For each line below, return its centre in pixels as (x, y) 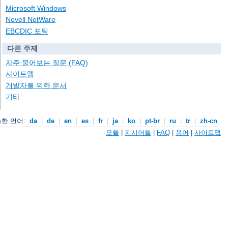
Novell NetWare (30, 20)
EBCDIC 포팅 (27, 31)
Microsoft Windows (36, 8)
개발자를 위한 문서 (36, 85)
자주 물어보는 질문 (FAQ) (47, 63)
